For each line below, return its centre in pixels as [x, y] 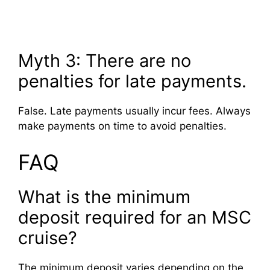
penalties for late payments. [132, 81]
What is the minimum [104, 196]
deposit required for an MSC [135, 217]
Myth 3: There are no [105, 61]
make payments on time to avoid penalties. [122, 126]
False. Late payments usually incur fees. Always [134, 111]
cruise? [48, 237]
